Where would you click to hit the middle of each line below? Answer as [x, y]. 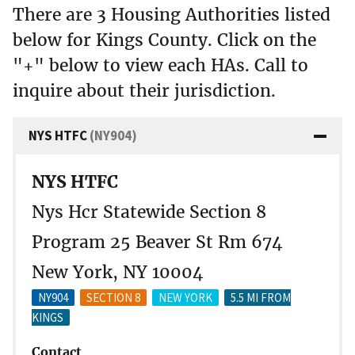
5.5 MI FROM [261, 297]
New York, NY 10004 [118, 272]
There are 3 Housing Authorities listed [172, 14]
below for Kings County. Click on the [164, 40]
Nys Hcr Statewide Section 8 [149, 212]
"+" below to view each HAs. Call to [160, 65]
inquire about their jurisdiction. [144, 90]
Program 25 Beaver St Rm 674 [157, 242]
